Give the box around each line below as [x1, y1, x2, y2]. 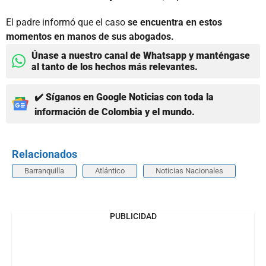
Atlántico [95, 166, 125, 175]
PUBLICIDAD [109, 211, 157, 221]
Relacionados [12, 147, 77, 160]
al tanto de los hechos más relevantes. [31, 61, 198, 72]
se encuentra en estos [125, 16, 222, 28]
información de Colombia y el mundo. [34, 106, 195, 118]
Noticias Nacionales [156, 166, 223, 175]
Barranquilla [24, 166, 64, 175]
